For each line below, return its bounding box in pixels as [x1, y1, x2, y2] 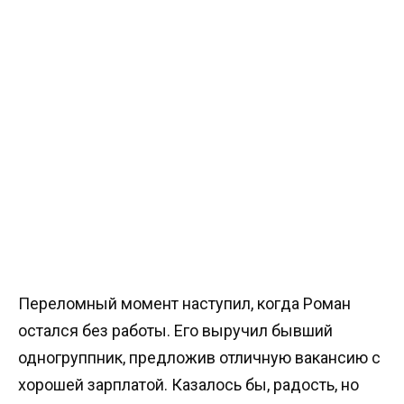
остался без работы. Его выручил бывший [18, 321, 333, 341]
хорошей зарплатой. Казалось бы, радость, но [18, 375, 359, 395]
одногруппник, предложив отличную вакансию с [18, 348, 381, 368]
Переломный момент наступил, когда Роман [18, 294, 351, 314]
